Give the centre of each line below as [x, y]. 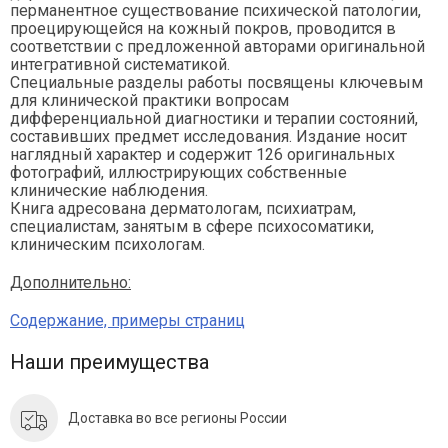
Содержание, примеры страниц [127, 321]
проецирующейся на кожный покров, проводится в [203, 29]
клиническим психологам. [107, 245]
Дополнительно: [70, 283]
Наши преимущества [109, 362]
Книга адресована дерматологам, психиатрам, [183, 209]
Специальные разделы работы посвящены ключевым [216, 83]
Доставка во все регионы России [177, 418]
